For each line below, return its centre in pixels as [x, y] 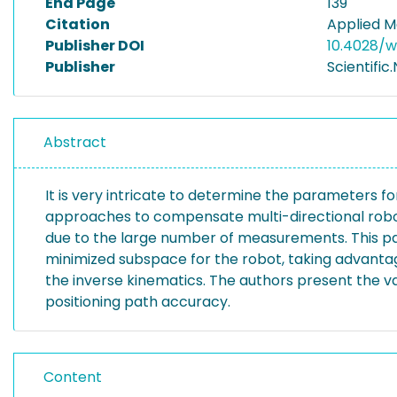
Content [73, 377]
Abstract [75, 142]
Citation [78, 24]
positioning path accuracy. [138, 302]
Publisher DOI [95, 46]
